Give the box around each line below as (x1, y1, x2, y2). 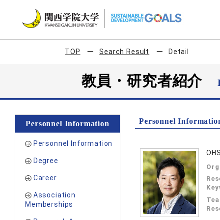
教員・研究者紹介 (81, 73, 218, 89)
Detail (168, 48, 189, 55)
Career (33, 174, 57, 182)
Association (33, 191, 76, 199)
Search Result (99, 48, 150, 55)
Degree (33, 157, 58, 165)
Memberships (25, 200, 74, 208)
